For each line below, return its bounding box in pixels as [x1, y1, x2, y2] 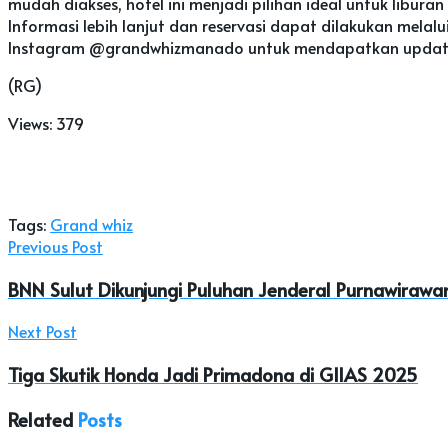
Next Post [8, 320, 77, 343]
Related [8, 405, 73, 432]
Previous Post [8, 234, 103, 257]
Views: [8, 111, 52, 134]
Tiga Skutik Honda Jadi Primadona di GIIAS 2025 [8, 361, 418, 388]
